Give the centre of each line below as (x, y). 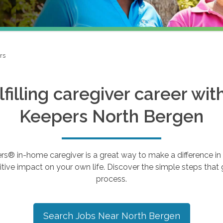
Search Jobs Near (82, 216)
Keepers (56, 116)
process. (111, 179)
